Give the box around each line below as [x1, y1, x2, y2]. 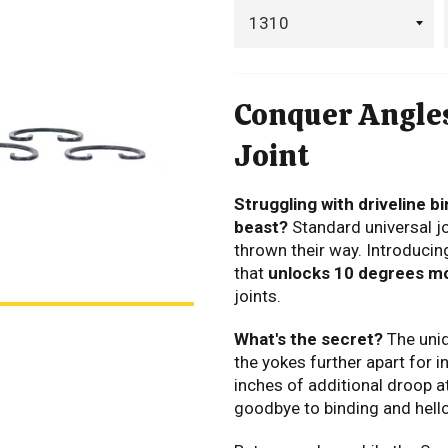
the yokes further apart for [234, 352, 436, 373]
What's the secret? [234, 329, 383, 350]
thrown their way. [234, 240, 362, 261]
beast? [234, 217, 288, 238]
